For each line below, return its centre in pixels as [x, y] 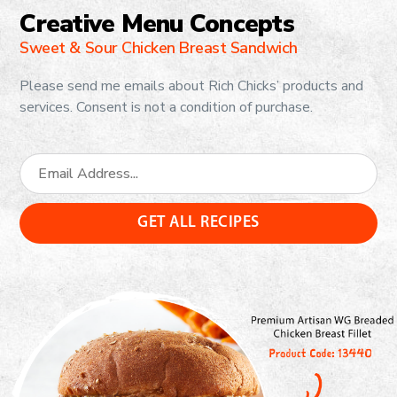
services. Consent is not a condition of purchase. [167, 107]
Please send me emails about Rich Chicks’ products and [192, 86]
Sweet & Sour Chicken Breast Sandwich [159, 47]
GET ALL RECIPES [198, 222]
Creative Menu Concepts [157, 23]
